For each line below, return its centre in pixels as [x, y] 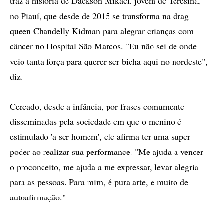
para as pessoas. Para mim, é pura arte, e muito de [99, 182]
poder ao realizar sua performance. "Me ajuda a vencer [107, 152]
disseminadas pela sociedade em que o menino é [96, 121]
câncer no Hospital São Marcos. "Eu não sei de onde [103, 46]
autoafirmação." [38, 197]
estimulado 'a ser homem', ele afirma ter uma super [100, 136]
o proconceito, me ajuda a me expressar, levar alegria [104, 167]
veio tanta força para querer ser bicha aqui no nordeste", [109, 61]
